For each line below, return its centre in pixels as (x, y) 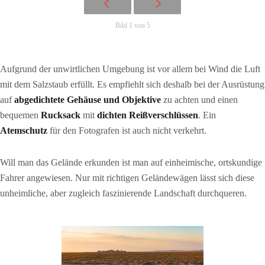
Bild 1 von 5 (132, 25)
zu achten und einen (199, 100)
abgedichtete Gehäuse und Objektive (88, 100)
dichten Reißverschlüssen (148, 115)
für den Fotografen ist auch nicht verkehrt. (127, 130)
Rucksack (61, 115)
